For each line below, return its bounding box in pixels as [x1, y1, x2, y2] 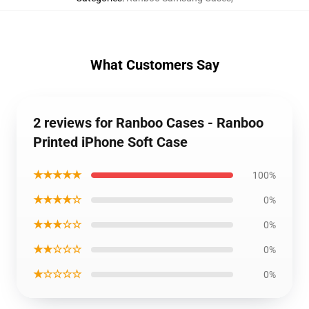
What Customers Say [90, 57, 219, 73]
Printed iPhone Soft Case [33, 134, 188, 150]
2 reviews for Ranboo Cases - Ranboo [33, 114, 263, 131]
